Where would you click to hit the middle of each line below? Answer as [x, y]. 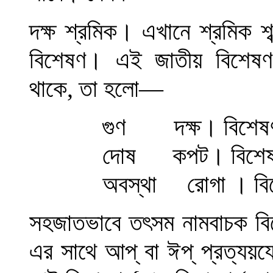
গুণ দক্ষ [115, 127]
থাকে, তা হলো [84, 89]
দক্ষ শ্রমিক [73, 31]
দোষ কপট [155, 156]
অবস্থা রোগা [167, 184]
